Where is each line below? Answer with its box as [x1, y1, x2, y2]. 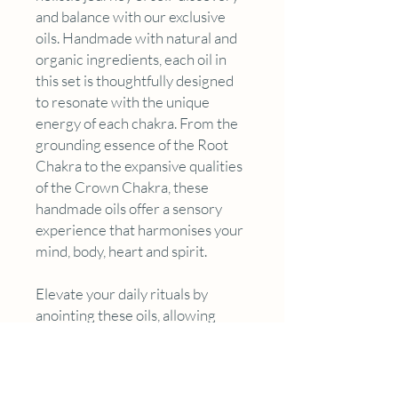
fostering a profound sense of [36, 369, 219, 388]
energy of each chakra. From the [36, 113, 238, 132]
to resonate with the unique [36, 92, 210, 111]
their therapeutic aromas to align [36, 326, 243, 346]
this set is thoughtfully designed [36, 70, 234, 90]
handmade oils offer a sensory [36, 198, 222, 218]
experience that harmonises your [36, 219, 243, 239]
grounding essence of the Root [36, 134, 228, 154]
